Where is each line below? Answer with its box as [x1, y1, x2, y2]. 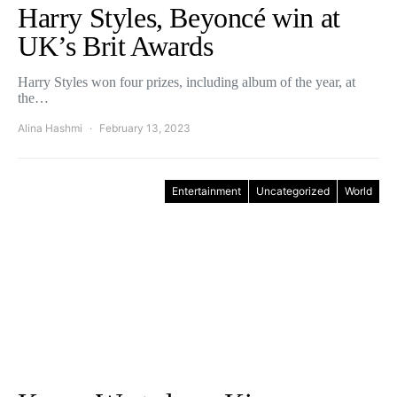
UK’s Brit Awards [18, 30, 214, 62]
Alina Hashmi [18, 121, 82, 135]
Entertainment [172, 184, 241, 198]
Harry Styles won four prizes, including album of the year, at [18, 74, 355, 90]
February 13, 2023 [99, 121, 191, 135]
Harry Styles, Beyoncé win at [18, 2, 340, 34]
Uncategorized [256, 184, 330, 198]
